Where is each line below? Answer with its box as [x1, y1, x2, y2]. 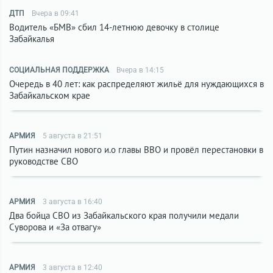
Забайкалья [9, 33, 54, 44]
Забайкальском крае [9, 90, 90, 101]
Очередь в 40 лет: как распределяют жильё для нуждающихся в [9, 78, 264, 90]
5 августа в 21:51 [43, 132, 102, 140]
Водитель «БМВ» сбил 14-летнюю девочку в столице [9, 21, 219, 33]
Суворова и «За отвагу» [9, 221, 101, 233]
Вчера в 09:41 [32, 9, 79, 18]
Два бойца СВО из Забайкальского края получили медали [9, 210, 239, 221]
